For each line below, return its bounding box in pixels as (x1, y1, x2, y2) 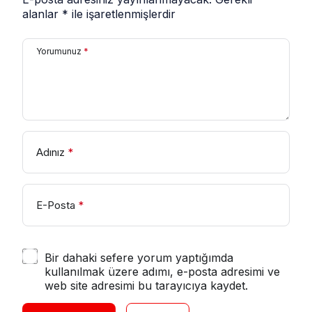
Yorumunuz (36, 46, 81, 57)
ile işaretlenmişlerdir (68, 7, 175, 22)
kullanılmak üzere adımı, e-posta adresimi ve (45, 265, 280, 279)
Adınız (36, 146, 65, 159)
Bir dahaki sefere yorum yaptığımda (45, 251, 233, 265)
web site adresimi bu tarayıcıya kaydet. (45, 279, 248, 293)
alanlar (22, 7, 62, 22)
